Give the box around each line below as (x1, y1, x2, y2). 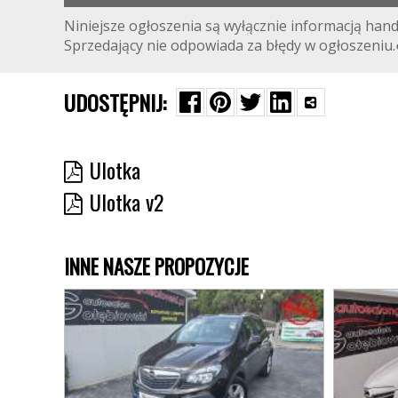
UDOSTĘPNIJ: (64, 85, 166, 118)
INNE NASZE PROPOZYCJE (64, 251, 249, 282)
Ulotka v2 (90, 185, 163, 218)
